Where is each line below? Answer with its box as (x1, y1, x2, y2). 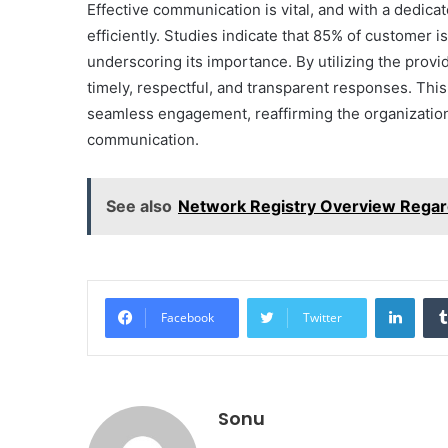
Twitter (303, 309, 342, 327)
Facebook (161, 309, 214, 327)
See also (106, 196, 172, 217)
